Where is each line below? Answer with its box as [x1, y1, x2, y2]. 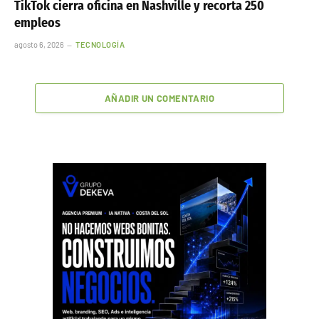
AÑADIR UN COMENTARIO [105, 93, 214, 105]
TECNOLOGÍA [75, 40, 125, 50]
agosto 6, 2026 [14, 40, 64, 50]
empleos [14, 15, 61, 31]
